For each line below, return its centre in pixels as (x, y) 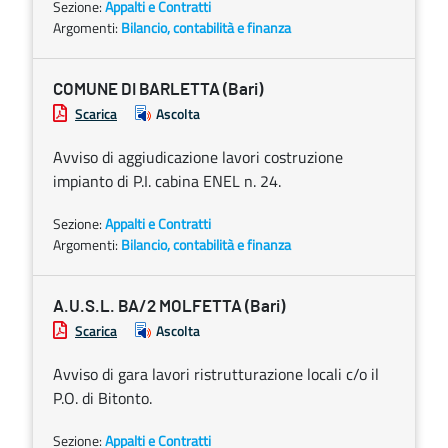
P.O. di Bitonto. (102, 398)
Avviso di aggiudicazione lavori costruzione (198, 157)
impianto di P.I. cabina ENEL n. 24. (167, 181)
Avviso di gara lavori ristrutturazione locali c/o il (216, 374)
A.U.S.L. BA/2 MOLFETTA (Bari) (169, 306)
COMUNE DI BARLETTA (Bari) (158, 89)
